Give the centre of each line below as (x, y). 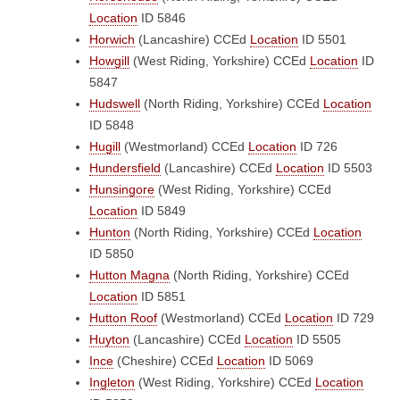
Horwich (112, 39)
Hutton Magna (129, 275)
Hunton (110, 232)
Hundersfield (125, 168)
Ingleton (112, 382)
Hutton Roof (123, 318)
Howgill (109, 61)
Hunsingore (122, 189)
